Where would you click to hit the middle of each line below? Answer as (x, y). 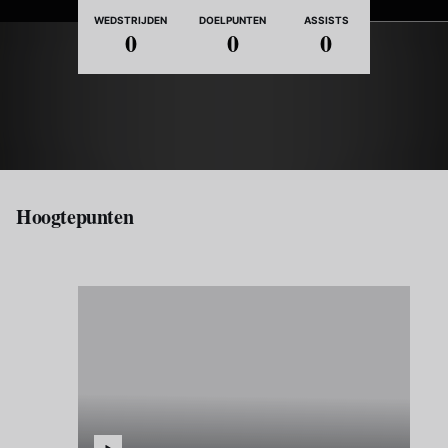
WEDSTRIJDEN (130, 20)
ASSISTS (326, 20)
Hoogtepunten (75, 216)
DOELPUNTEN (232, 20)
